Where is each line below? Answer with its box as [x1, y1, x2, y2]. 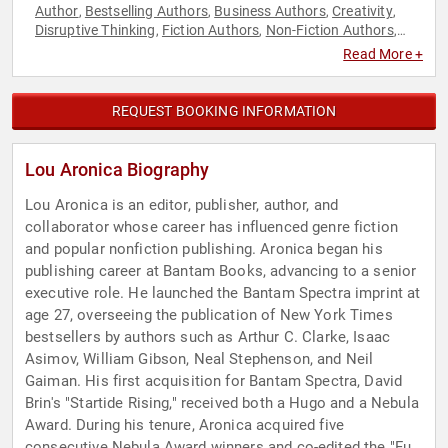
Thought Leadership [34, 41, 163, 58]
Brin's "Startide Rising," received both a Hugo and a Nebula [25, 394, 419, 413]
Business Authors [214, 3, 326, 20]
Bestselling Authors [84, 3, 208, 20]
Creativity [332, 3, 393, 20]
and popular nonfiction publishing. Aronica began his [25, 240, 383, 259]
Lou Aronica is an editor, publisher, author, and [25, 196, 339, 215]
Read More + [343, 46, 423, 63]
